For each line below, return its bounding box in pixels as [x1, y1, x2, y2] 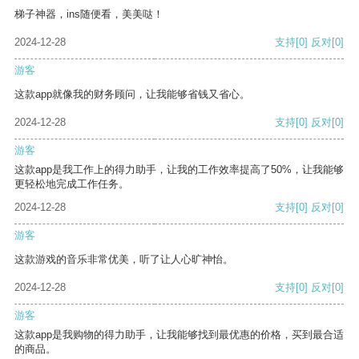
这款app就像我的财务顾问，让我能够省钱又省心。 [14, 88, 250, 101]
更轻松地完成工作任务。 [14, 178, 129, 191]
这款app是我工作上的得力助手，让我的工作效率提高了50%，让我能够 [14, 163, 344, 176]
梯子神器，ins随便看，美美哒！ [14, 8, 163, 21]
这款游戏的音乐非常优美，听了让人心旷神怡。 [14, 253, 233, 266]
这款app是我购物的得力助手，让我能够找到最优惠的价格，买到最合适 [14, 329, 344, 341]
